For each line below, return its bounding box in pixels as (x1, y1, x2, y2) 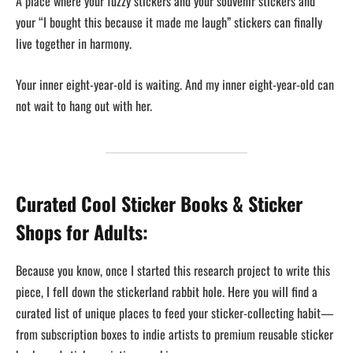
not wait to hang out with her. (16, 96, 152, 116)
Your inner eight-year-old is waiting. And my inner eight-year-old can (16, 75, 334, 95)
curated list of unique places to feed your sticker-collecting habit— (16, 303, 333, 322)
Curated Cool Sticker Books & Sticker (16, 188, 303, 217)
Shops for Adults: (16, 217, 148, 246)
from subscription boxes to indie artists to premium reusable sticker (16, 324, 333, 344)
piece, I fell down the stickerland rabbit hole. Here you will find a (16, 281, 318, 301)
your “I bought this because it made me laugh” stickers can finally (16, 13, 322, 32)
